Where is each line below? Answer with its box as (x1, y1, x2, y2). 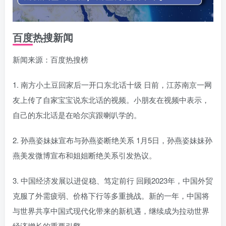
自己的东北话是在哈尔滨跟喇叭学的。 (13, 109, 141, 120)
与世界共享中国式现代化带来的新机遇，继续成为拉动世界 (13, 205, 209, 216)
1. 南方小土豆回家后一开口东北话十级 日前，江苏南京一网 (13, 79, 212, 90)
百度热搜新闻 (13, 29, 73, 44)
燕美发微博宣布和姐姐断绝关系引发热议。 (13, 149, 156, 160)
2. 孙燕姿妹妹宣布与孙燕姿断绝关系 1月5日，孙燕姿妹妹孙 (13, 134, 212, 145)
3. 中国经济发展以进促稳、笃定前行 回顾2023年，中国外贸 (13, 175, 213, 186)
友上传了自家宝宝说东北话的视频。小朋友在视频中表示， (13, 94, 209, 105)
